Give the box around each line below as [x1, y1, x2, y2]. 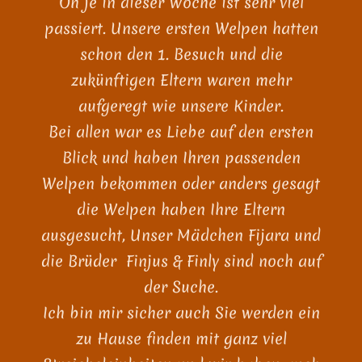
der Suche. [144, 276, 218, 297]
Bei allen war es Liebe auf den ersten [48, 121, 314, 142]
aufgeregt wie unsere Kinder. [78, 95, 284, 116]
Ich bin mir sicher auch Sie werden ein [42, 302, 320, 323]
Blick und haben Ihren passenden [61, 147, 301, 168]
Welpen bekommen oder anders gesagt [42, 173, 320, 194]
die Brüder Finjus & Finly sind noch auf [40, 250, 322, 271]
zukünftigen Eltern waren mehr [70, 69, 292, 90]
